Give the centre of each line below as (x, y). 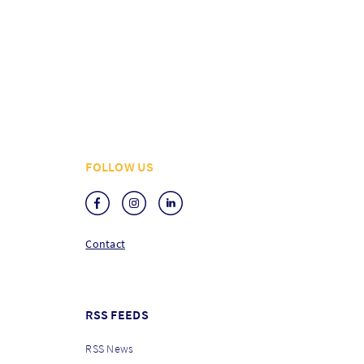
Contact (106, 244)
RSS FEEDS (117, 315)
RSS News (110, 349)
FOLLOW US (119, 167)
